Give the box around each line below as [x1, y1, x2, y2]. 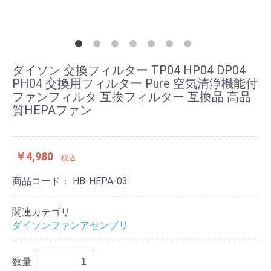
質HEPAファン [12, 103, 92, 117]
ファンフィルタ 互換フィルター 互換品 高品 [12, 90, 251, 104]
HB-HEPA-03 [73, 175, 128, 187]
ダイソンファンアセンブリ [12, 220, 128, 231]
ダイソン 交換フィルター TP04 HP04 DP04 [12, 63, 246, 77]
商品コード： [12, 175, 73, 187]
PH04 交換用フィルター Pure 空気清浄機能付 [12, 76, 258, 91]
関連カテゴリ [12, 206, 70, 218]
